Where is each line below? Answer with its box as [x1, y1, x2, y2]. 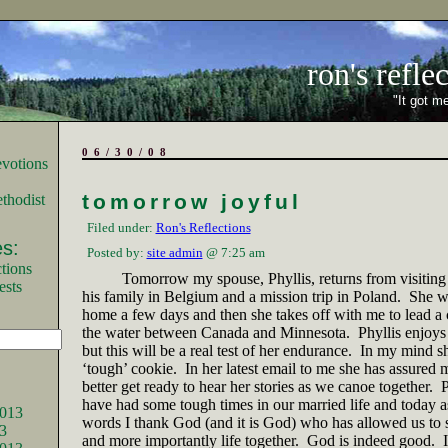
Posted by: [86, 245, 147, 260]
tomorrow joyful [81, 190, 302, 214]
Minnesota [279, 324, 346, 341]
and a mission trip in [217, 288, 353, 305]
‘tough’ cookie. [81, 360, 177, 377]
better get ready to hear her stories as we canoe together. [81, 378, 433, 395]
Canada [200, 324, 249, 341]
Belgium [163, 288, 218, 305]
